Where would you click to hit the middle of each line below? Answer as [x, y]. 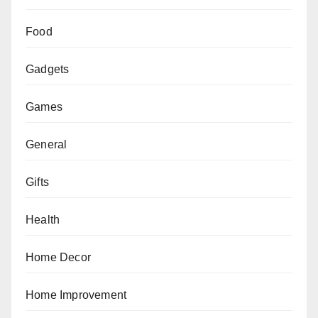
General [46, 144]
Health [43, 219]
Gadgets [48, 69]
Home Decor [58, 257]
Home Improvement [76, 295]
